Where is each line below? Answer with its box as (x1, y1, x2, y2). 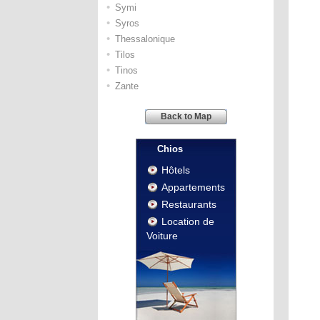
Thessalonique (115, 34, 175, 44)
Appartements (161, 181, 225, 193)
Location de (161, 216, 214, 227)
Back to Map (160, 111, 211, 121)
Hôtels (161, 164, 190, 176)
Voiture (146, 230, 178, 241)
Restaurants (161, 199, 216, 210)
